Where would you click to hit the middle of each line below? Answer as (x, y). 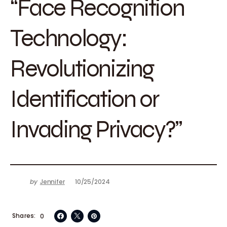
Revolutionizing (82, 68)
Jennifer (52, 182)
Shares (23, 216)
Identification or (84, 98)
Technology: (69, 37)
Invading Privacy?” (96, 129)
